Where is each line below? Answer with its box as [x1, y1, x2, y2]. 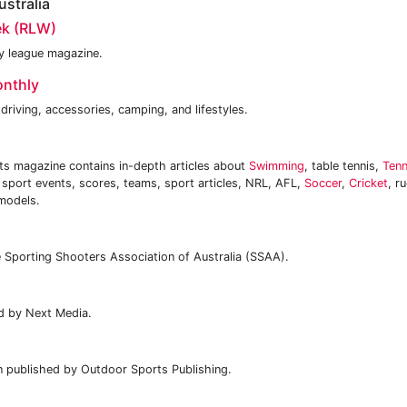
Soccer [304, 176, 342, 190]
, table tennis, [304, 159, 382, 173]
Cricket [349, 176, 388, 190]
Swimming [249, 159, 304, 173]
